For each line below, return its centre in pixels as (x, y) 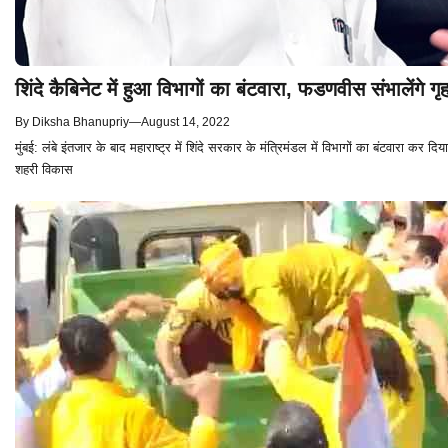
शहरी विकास (44, 170)
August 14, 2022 (185, 122)
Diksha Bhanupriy (80, 122)
